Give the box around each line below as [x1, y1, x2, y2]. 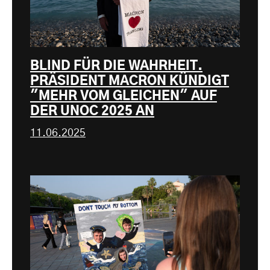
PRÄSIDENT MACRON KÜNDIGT [30, 75, 229, 88]
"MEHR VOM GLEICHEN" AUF [30, 90, 217, 103]
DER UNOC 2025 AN [30, 105, 154, 118]
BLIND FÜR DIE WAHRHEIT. [30, 60, 202, 73]
